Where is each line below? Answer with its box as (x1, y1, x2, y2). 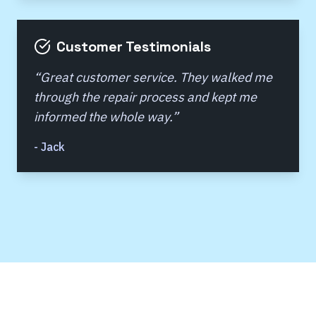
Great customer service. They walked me (40, 69, 272, 85)
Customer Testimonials (56, 37, 211, 56)
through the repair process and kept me (34, 89, 257, 105)
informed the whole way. (34, 109, 172, 125)
